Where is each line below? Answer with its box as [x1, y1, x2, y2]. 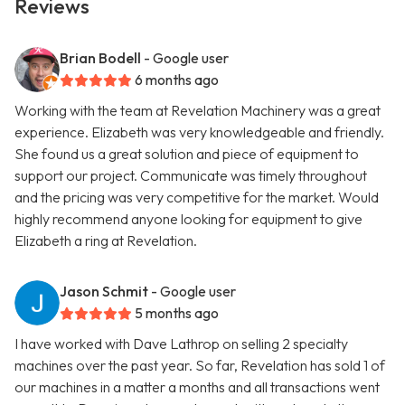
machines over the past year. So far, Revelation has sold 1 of [14, 356, 385, 375]
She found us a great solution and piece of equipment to [14, 145, 359, 164]
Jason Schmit [60, 282, 148, 301]
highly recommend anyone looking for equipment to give [14, 210, 363, 229]
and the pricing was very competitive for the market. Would [14, 188, 379, 207]
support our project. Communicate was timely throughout [14, 166, 367, 185]
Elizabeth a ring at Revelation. [14, 231, 197, 250]
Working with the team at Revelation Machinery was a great [14, 101, 381, 120]
